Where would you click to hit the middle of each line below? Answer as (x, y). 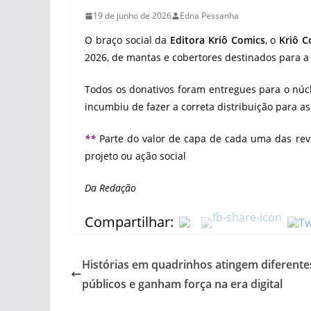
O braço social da (128, 40)
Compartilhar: (129, 222)
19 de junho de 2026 (132, 16)
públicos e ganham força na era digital (182, 284)
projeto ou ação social (135, 156)
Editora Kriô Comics (218, 40)
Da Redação (110, 188)
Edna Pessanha (209, 16)
